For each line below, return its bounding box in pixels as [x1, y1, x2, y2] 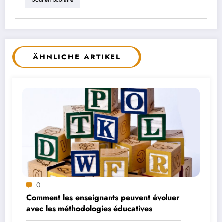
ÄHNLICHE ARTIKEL [33, 51, 121, 62]
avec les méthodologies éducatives [26, 202, 152, 214]
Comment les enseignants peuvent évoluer [26, 191, 180, 203]
